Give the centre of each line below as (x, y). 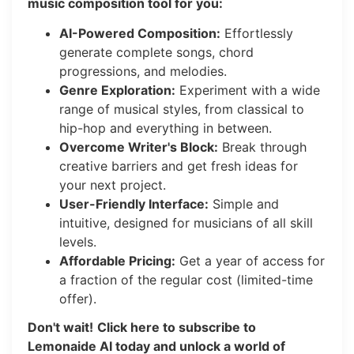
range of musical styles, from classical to (182, 109)
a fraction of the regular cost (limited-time (186, 280)
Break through (262, 147)
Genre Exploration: (117, 90)
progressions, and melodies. (143, 72)
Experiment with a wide (248, 90)
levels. (78, 242)
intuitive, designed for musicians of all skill (186, 223)
